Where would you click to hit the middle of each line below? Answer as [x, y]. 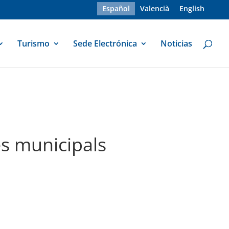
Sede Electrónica [105, 43]
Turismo [33, 43]
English [192, 8]
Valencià [155, 8]
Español [116, 8]
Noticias [176, 43]
